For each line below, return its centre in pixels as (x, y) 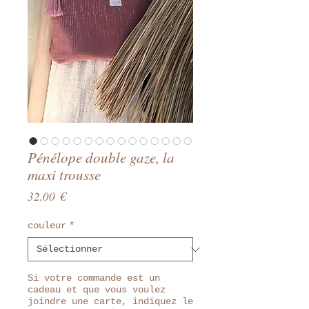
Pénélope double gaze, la (101, 157)
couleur (47, 226)
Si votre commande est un (94, 278)
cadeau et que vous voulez (97, 290)
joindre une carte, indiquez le (110, 301)
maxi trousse (64, 175)
